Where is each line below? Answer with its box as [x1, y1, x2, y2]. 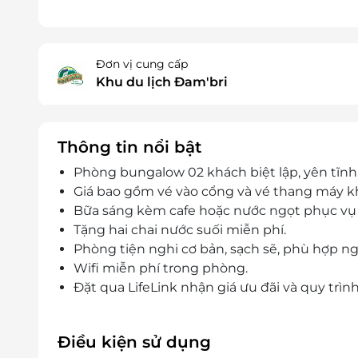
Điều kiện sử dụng [58, 332, 211, 352]
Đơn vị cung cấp [96, 57, 188, 72]
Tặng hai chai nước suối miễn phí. [74, 222, 286, 238]
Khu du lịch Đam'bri [96, 74, 228, 90]
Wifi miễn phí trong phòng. [74, 261, 248, 276]
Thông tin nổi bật [58, 137, 201, 157]
